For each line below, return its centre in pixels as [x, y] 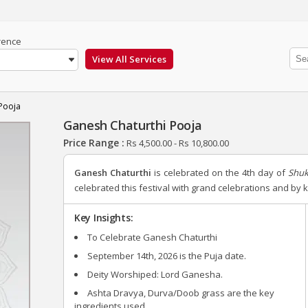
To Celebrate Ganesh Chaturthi [152, 237]
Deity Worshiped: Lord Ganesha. [155, 274]
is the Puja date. [213, 256]
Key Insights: [104, 218]
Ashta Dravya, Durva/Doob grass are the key [181, 293]
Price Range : [94, 143]
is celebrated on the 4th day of [219, 173]
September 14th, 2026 [133, 256]
